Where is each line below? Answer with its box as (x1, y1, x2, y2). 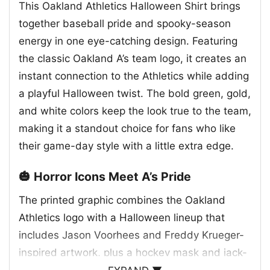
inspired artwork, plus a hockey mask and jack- (19, 246, 247, 259)
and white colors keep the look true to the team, (19, 105, 251, 118)
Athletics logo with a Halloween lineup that (19, 211, 225, 224)
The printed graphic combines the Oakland (19, 193, 225, 206)
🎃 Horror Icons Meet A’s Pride (19, 169, 191, 184)
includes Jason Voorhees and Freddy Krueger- (19, 228, 244, 241)
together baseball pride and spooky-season (19, 17, 231, 30)
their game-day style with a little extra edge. (19, 140, 234, 152)
